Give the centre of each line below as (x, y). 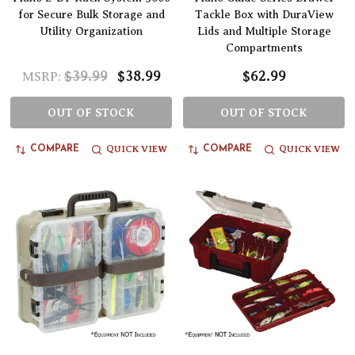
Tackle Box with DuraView (264, 15)
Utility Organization (91, 32)
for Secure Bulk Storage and (91, 15)
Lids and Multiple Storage (264, 32)
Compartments (264, 48)
